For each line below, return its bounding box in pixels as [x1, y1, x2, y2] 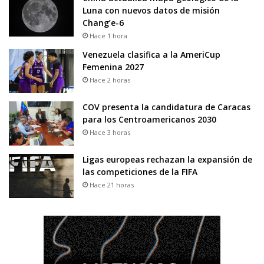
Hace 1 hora [90, 31, 127, 40]
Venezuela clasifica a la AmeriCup [82, 48, 220, 60]
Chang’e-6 [82, 16, 124, 28]
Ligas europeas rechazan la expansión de [82, 153, 252, 165]
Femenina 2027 [82, 61, 144, 72]
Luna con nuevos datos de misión [82, 4, 220, 16]
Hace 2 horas [90, 75, 130, 84]
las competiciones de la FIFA [82, 166, 197, 177]
